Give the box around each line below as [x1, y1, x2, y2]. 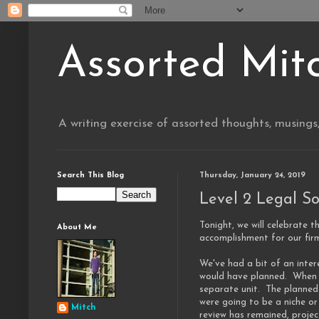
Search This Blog [57, 172, 124, 180]
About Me [57, 224, 97, 232]
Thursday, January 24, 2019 [199, 172, 305, 180]
